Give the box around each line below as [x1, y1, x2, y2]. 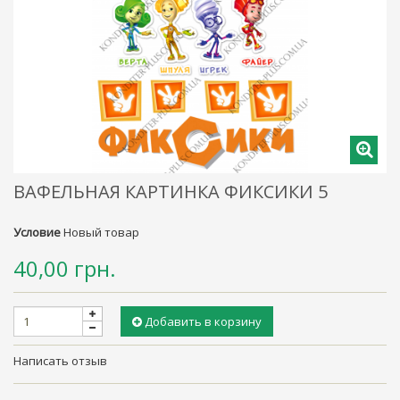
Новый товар [63, 224, 139, 241]
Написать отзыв [13, 353, 107, 370]
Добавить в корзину [145, 313, 262, 330]
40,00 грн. [13, 254, 116, 284]
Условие [13, 224, 61, 241]
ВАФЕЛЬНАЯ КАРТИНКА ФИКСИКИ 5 [13, 179, 328, 204]
